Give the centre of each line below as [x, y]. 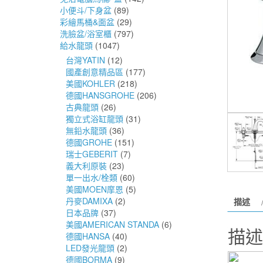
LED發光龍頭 [90, 247]
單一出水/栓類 [92, 177]
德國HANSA [88, 236]
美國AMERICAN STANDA [112, 224]
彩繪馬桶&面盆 [87, 21]
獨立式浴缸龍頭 [95, 118]
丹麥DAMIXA [89, 200]
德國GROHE [89, 142]
